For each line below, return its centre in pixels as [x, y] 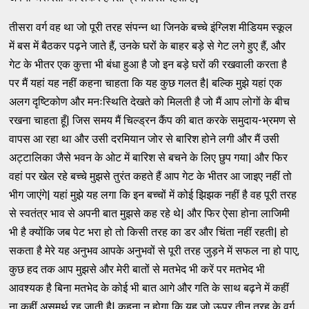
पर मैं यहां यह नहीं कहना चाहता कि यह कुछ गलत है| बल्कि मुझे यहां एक [146, 83]
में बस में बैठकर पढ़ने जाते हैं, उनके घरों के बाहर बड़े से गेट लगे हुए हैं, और [148, 46]
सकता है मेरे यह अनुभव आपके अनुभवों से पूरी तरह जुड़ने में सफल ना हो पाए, [154, 250]
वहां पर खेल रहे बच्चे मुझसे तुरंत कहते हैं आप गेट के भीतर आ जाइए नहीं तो [151, 176]
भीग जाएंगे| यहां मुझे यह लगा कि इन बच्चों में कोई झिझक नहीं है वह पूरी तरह [153, 195]
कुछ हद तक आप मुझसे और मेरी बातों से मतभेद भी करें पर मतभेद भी [137, 269]
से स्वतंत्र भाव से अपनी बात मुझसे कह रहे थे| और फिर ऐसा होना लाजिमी [150, 213]
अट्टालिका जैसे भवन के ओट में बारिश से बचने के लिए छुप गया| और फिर [149, 157]
